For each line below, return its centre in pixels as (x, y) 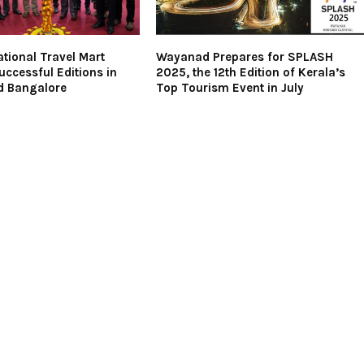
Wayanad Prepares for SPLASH (245, 57)
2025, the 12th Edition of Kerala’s (251, 73)
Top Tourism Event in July (230, 88)
